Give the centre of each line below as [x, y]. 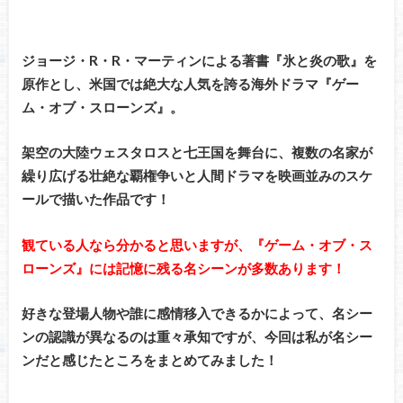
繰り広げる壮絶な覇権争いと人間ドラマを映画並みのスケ [197, 176]
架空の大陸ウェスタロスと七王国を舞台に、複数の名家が [197, 152]
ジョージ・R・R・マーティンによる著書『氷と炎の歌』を [199, 60]
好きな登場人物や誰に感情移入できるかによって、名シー [197, 313]
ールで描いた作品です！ [95, 199]
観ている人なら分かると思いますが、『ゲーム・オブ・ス [197, 244]
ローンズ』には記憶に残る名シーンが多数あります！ [183, 268]
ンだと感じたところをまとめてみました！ [149, 360]
